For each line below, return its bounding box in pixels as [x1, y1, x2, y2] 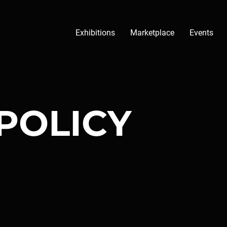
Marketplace [130, 28, 174, 37]
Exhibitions [75, 28, 115, 37]
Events [190, 28, 213, 37]
